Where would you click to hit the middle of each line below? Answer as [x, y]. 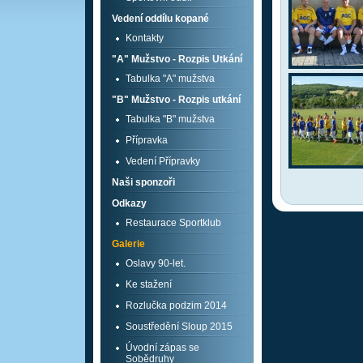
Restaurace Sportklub [173, 223]
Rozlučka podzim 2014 [176, 305]
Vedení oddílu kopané [160, 19]
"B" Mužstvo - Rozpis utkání [176, 100]
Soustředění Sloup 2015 [179, 327]
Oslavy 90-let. [156, 263]
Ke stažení [149, 284]
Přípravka [147, 140]
